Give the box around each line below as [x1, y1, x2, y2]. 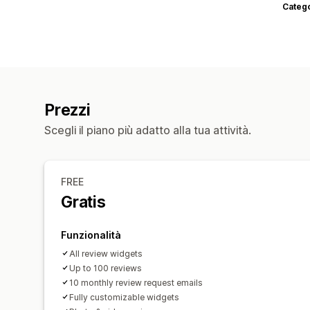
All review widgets [69, 248, 143, 259]
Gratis [61, 192, 106, 212]
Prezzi [44, 100, 91, 120]
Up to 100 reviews [69, 262, 142, 273]
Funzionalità [61, 228, 121, 241]
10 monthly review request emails [69, 277, 203, 288]
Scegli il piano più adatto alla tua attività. [44, 122, 251, 137]
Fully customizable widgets [69, 291, 179, 302]
